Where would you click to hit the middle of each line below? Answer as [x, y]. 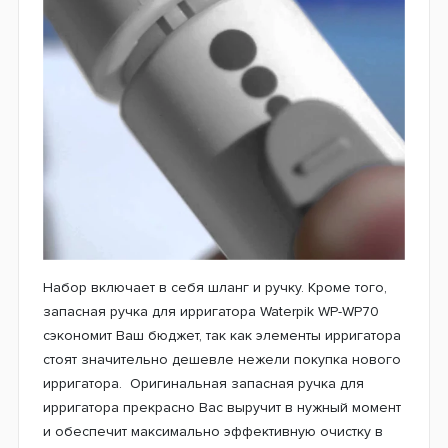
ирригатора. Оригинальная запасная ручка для [203, 383]
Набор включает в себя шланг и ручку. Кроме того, [215, 287]
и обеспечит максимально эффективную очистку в [213, 431]
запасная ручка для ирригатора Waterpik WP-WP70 [211, 311]
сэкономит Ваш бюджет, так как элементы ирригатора [222, 335]
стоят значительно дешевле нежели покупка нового [222, 359]
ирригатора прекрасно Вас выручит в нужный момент [222, 407]
